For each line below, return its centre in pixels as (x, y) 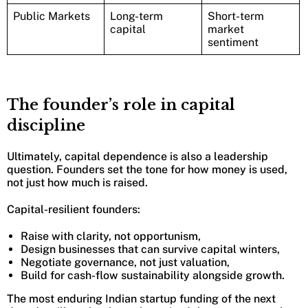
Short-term (236, 16)
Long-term (136, 16)
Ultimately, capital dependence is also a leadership (137, 156)
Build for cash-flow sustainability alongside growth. (153, 275)
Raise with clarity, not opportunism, (111, 236)
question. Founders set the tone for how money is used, (147, 169)
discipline (46, 125)
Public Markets (52, 16)
